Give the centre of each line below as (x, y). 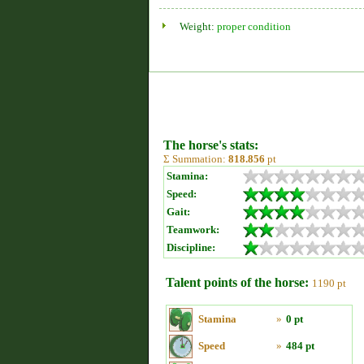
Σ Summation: (196, 159)
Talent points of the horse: (237, 282)
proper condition (254, 26)
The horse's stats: (211, 145)
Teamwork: (193, 230)
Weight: (198, 26)
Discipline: (191, 247)
